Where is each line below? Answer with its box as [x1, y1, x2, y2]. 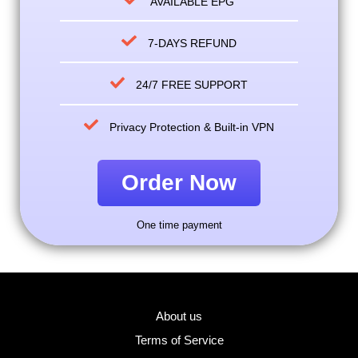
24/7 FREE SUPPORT [136, 78, 249, 92]
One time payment [136, 218, 222, 231]
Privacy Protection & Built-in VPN [109, 120, 275, 133]
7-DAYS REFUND [147, 37, 237, 50]
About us [156, 308, 202, 323]
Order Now [121, 169, 237, 195]
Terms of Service [134, 332, 224, 347]
